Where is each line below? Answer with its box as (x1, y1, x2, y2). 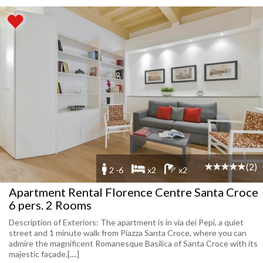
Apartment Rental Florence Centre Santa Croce (9, 185, 258, 199)
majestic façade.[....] (9, 249, 79, 259)
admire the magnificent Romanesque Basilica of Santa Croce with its (9, 238, 258, 248)
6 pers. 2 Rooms (9, 198, 92, 212)
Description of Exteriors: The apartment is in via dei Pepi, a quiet (9, 217, 244, 227)
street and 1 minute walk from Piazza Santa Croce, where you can (9, 228, 247, 238)
